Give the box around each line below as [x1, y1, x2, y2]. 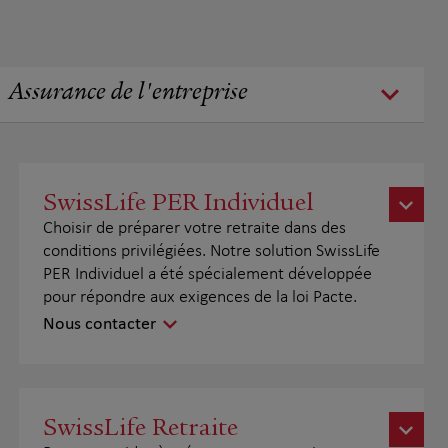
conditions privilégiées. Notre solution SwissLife [42, 242, 380, 261]
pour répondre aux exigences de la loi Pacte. [42, 288, 357, 307]
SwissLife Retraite [42, 412, 238, 442]
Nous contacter [42, 315, 156, 334]
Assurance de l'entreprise [8, 81, 248, 107]
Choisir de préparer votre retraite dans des [42, 219, 346, 238]
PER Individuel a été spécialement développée [42, 265, 372, 284]
